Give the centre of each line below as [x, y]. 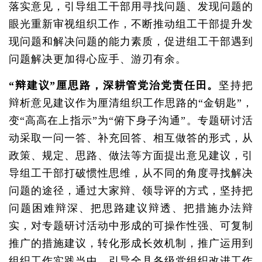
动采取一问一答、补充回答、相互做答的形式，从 [131, 138]
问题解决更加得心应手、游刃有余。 [98, 59]
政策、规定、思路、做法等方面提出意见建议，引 [131, 156]
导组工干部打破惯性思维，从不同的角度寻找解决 [131, 173]
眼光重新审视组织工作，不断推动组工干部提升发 [131, 24]
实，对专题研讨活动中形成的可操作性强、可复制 [131, 226]
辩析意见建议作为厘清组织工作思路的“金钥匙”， [131, 103]
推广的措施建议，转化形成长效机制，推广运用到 [131, 243]
